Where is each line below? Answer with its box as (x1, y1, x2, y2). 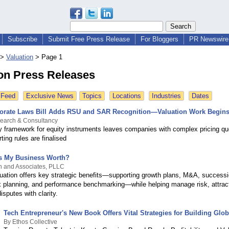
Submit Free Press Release (48, 35, 130, 43)
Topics (82, 92, 102, 100)
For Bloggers (141, 35, 178, 43)
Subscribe (8, 35, 37, 43)
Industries (152, 92, 181, 100)
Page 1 (41, 53, 62, 61)
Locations (112, 92, 141, 100)
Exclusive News (26, 92, 74, 100)
